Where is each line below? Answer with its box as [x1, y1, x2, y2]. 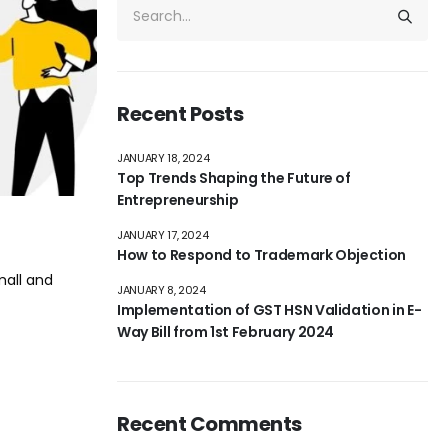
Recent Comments [117, 410, 302, 439]
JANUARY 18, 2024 [117, 150, 210, 167]
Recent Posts [117, 100, 243, 129]
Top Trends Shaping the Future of [117, 168, 351, 189]
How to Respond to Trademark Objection [117, 245, 407, 266]
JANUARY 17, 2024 [117, 227, 209, 244]
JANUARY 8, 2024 [117, 282, 206, 299]
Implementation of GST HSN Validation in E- [117, 300, 422, 321]
